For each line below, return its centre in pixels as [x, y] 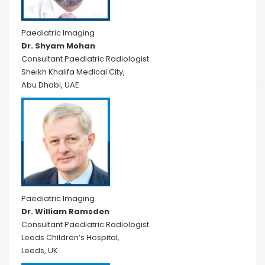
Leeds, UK [40, 251]
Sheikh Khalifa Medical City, [73, 72]
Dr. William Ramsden [65, 211]
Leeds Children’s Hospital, [70, 237]
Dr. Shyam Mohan [58, 46]
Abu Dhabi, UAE [50, 85]
